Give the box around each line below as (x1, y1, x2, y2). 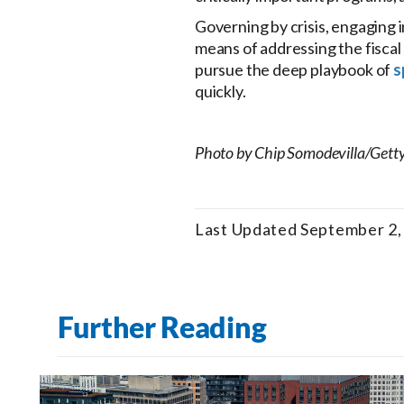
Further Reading (58, 309, 267, 345)
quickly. (195, 81, 246, 102)
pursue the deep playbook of (195, 60, 393, 80)
